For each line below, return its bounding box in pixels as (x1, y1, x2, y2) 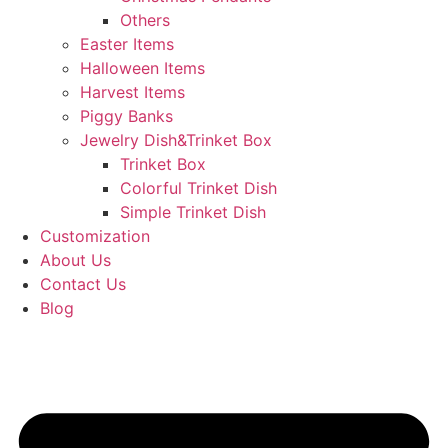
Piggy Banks (79, 106, 173, 126)
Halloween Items (79, 58, 205, 78)
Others (119, 10, 170, 30)
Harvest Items (79, 82, 185, 102)
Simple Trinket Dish (119, 202, 266, 222)
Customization (39, 226, 150, 246)
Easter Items (79, 34, 174, 54)
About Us (39, 250, 111, 270)
